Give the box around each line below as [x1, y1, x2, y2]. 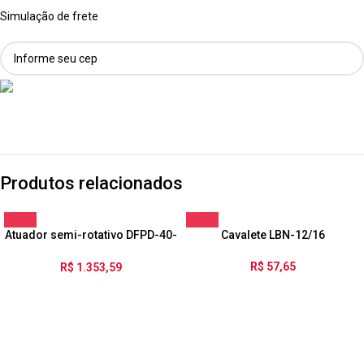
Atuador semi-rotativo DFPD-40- [5, 228, 177, 242]
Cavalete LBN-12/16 [221, 228, 325, 242]
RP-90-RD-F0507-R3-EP [28, 244, 154, 258]
